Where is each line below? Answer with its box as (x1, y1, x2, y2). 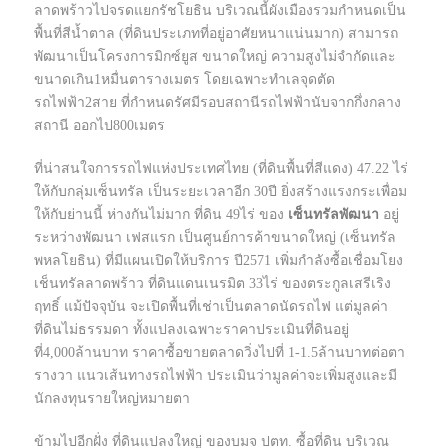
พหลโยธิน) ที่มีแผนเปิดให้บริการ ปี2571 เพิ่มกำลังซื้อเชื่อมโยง (34, 253, 403, 269)
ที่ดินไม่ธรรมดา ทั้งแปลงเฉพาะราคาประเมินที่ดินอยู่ (34, 322, 349, 338)
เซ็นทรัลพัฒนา (284, 207, 383, 223)
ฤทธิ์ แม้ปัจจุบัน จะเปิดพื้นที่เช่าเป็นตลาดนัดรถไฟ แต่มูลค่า (34, 299, 388, 315)
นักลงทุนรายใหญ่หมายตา (34, 391, 190, 407)
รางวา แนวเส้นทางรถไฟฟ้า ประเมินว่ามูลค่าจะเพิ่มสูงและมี (34, 368, 397, 384)
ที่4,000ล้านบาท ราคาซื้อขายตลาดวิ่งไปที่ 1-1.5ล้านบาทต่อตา (34, 345, 405, 361)
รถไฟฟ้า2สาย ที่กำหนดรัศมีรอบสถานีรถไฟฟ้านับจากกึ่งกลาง (34, 95, 401, 111)
